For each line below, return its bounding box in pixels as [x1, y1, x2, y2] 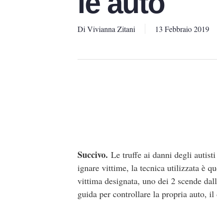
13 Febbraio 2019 [155, 24, 209, 34]
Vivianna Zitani [87, 24, 135, 34]
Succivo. [77, 148, 111, 161]
